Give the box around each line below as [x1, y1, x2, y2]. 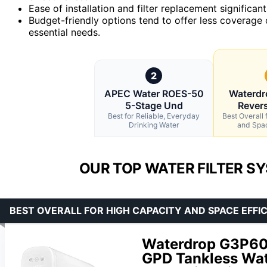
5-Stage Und [125, 100, 183, 112]
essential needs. [29, 26, 100, 39]
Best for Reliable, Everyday [108, 111, 200, 121]
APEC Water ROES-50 [104, 88, 204, 100]
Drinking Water [128, 120, 179, 130]
